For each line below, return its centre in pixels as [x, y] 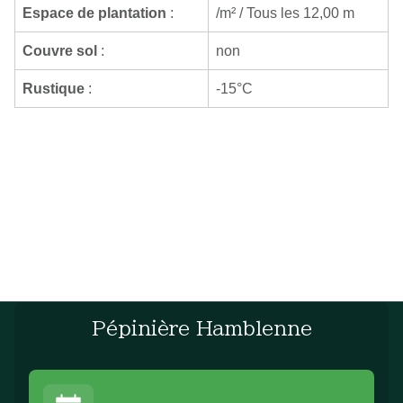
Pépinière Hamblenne [201, 328]
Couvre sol [60, 50]
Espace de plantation [94, 13]
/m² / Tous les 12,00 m [285, 13]
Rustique [54, 88]
